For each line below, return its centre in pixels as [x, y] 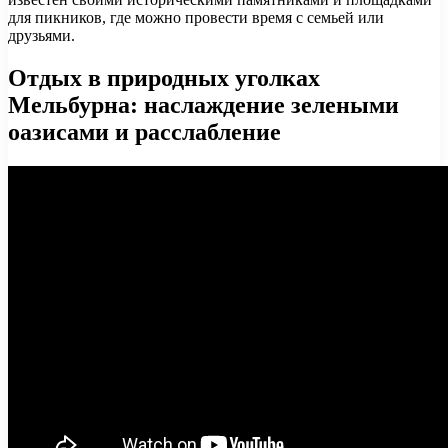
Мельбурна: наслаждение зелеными [203, 104]
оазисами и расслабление [144, 131]
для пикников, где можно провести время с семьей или [196, 17]
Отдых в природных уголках [164, 77]
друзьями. [41, 35]
